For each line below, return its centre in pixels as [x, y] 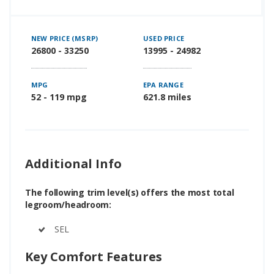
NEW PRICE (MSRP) [65, 38]
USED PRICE [164, 38]
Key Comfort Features [94, 256]
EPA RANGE [163, 84]
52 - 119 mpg [59, 97]
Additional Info [74, 163]
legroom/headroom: [68, 204]
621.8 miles [167, 97]
